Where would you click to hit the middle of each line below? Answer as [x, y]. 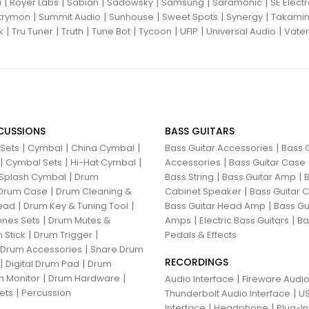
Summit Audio [70, 17]
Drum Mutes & [79, 221]
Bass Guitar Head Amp [215, 206]
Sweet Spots [190, 17]
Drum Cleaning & [94, 192]
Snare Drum [117, 250]
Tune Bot [111, 32]
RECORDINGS [197, 262]
